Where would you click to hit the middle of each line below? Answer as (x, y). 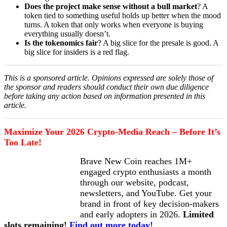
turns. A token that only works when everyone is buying (114, 25)
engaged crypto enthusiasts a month (146, 172)
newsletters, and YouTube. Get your (146, 193)
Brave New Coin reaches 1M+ (136, 161)
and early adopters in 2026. (131, 215)
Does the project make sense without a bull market (111, 7)
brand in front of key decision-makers (149, 204)
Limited (198, 215)
